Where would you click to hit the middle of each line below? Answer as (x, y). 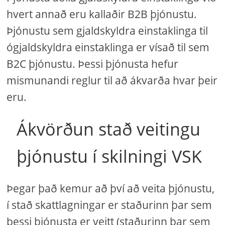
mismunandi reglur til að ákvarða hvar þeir (112, 80)
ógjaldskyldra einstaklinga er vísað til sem (108, 47)
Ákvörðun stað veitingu (109, 129)
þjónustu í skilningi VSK (109, 156)
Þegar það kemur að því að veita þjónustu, (111, 188)
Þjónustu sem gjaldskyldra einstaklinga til (107, 31)
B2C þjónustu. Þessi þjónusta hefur (93, 64)
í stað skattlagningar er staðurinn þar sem (109, 205)
